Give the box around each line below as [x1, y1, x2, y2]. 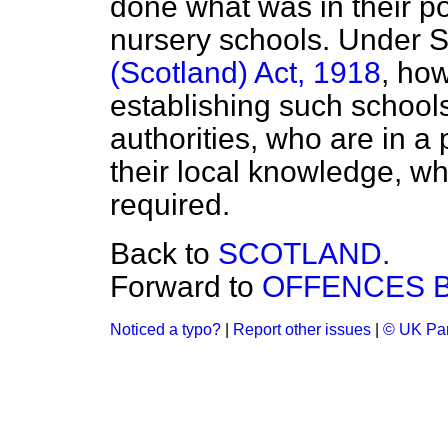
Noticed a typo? [110, 321, 221, 338]
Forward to [110, 270, 262, 303]
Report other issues [233, 321, 371, 338]
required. [110, 188, 230, 221]
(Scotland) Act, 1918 [110, 56, 381, 89]
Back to [110, 237, 218, 270]
